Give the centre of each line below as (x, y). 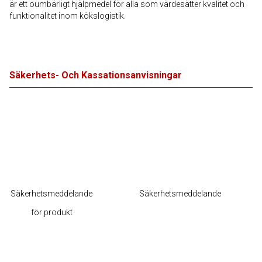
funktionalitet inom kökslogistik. (68, 16)
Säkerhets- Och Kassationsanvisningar (96, 75)
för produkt (51, 212)
